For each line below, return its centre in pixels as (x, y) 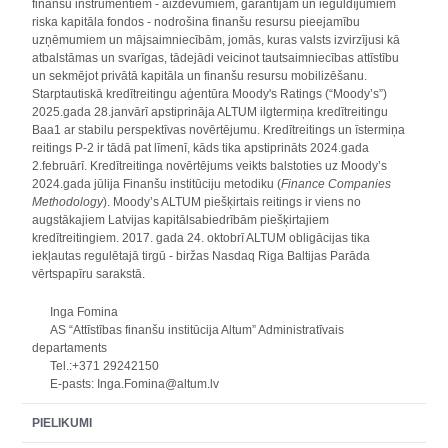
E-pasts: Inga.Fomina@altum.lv (126, 384)
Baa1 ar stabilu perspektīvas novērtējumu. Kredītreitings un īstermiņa (219, 130)
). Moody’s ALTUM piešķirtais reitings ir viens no (232, 202)
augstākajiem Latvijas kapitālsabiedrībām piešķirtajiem (181, 220)
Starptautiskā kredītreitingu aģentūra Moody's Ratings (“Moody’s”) (210, 94)
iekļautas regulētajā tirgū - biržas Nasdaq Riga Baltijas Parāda (201, 256)
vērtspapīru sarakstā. (89, 274)
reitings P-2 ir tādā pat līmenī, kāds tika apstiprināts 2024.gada (201, 148)
